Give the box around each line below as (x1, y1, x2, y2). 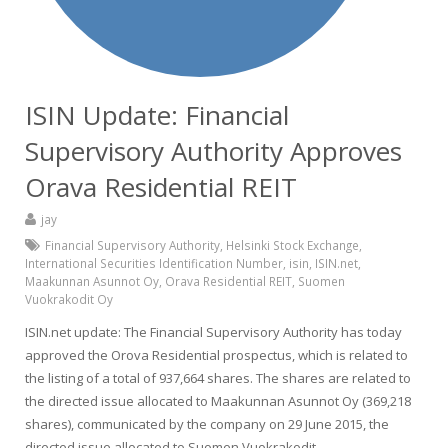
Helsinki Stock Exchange (226, 237, 359, 253)
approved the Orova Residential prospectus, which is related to (25, 346, 408, 364)
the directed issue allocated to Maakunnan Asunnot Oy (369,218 (25, 392, 411, 410)
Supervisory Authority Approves (25, 133, 402, 169)
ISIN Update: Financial (25, 97, 289, 133)
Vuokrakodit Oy (25, 291, 113, 307)
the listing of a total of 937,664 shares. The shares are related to (25, 369, 411, 387)
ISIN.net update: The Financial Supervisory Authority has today (25, 323, 402, 341)
